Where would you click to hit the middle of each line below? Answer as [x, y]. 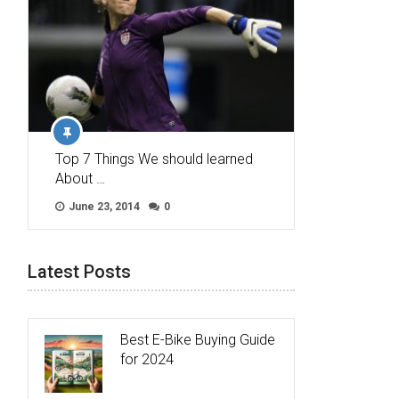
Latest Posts [79, 271]
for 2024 [147, 359]
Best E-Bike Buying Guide [198, 339]
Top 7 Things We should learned [154, 159]
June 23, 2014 [103, 206]
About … [80, 178]
